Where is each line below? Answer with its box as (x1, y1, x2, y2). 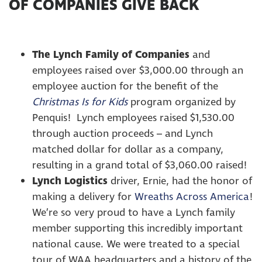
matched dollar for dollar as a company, (32, 142, 223, 157)
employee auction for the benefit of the (32, 79, 218, 94)
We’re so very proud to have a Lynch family (32, 205, 235, 220)
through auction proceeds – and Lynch (32, 126, 213, 141)
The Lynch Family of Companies (32, 47, 189, 62)
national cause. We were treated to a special (32, 237, 240, 251)
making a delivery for (32, 189, 135, 204)
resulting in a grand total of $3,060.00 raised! (32, 158, 250, 173)
